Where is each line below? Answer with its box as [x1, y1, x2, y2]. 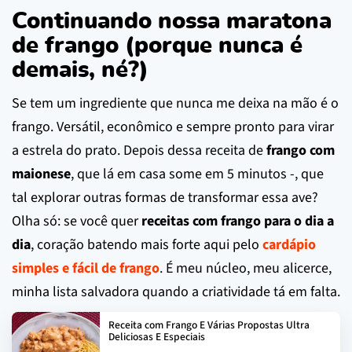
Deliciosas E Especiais [108, 328, 205, 344]
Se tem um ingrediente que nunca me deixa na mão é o [12, 93, 339, 113]
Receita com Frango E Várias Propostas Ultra [108, 317, 310, 332]
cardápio [262, 234, 316, 255]
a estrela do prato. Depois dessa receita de [12, 140, 266, 160]
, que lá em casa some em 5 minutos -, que [71, 163, 324, 184]
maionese [12, 163, 71, 184]
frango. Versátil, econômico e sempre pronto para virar [12, 116, 334, 137]
